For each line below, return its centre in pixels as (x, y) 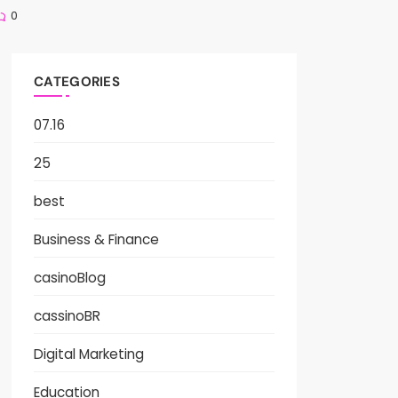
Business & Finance (97, 240)
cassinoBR (68, 316)
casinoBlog (70, 278)
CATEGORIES (77, 82)
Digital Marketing (89, 354)
